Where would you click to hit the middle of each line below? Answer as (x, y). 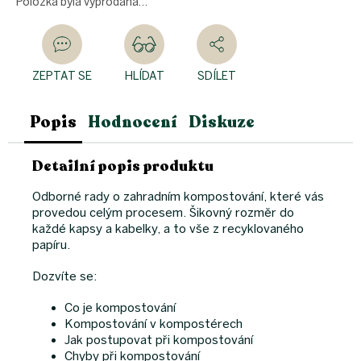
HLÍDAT (144, 77)
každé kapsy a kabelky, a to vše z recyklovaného (168, 229)
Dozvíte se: (64, 277)
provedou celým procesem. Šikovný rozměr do (163, 213)
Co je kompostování (120, 308)
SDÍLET (217, 77)
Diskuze (222, 122)
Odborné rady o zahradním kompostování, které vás (178, 197)
